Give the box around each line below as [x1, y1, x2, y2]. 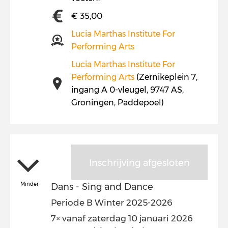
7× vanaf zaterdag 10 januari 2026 [51, 213, 193, 223]
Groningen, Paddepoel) [71, 98, 164, 107]
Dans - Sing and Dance [51, 181, 153, 192]
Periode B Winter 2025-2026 [51, 197, 173, 208]
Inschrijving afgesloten [89, 157, 190, 168]
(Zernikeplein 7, [134, 72, 197, 82]
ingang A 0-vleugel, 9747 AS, [71, 85, 184, 95]
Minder [20, 181, 39, 187]
